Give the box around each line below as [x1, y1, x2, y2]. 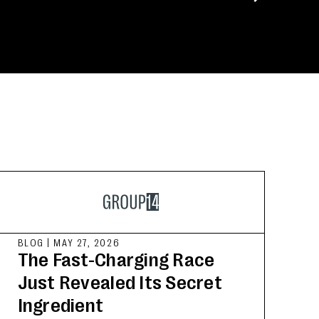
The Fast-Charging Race [17, 249, 215, 270]
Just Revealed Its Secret [17, 271, 223, 293]
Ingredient [17, 294, 104, 315]
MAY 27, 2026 [53, 236, 120, 249]
